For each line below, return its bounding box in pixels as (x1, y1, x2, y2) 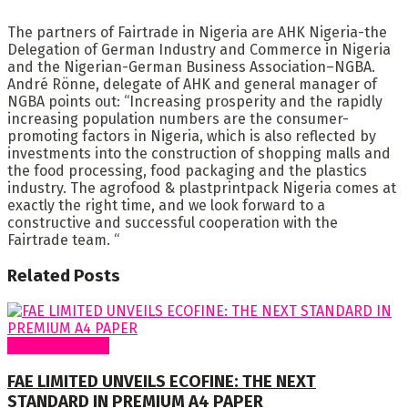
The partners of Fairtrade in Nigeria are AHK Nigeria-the (7, 23, 387, 41)
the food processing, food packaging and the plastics (7, 161, 367, 179)
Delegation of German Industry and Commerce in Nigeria (7, 40, 391, 58)
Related (7, 265, 70, 286)
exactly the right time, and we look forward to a (7, 196, 325, 214)
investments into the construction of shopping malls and (7, 144, 391, 162)
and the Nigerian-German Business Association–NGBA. (7, 57, 375, 76)
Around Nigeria (7, 337, 109, 355)
